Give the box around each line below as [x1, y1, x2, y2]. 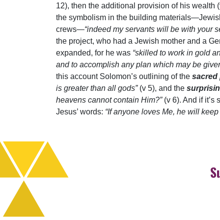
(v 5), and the [139, 84, 187, 93]
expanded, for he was [56, 49, 133, 57]
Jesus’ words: [56, 108, 105, 116]
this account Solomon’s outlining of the [56, 72, 192, 81]
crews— [56, 25, 84, 34]
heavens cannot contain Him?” [56, 96, 164, 105]
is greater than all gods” [56, 84, 139, 93]
